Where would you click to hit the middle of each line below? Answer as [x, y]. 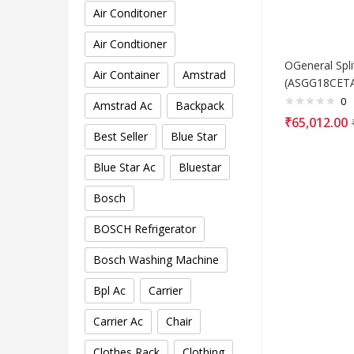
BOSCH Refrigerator [145, 229]
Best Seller [121, 137]
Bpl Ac [109, 291]
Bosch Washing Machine [156, 260]
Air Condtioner [130, 44]
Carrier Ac [118, 322]
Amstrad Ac [123, 106]
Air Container [126, 75]
